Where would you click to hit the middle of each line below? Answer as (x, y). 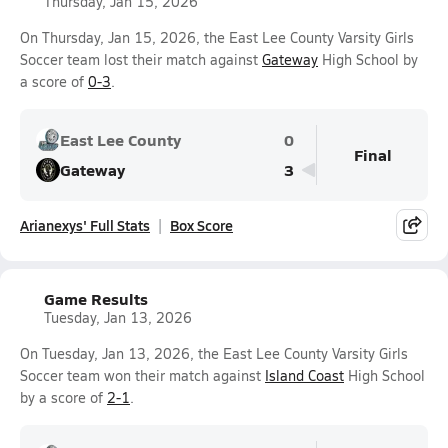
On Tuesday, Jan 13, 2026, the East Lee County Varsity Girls (214, 353)
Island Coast (304, 375)
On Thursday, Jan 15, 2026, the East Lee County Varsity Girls (217, 37)
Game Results (96, 298)
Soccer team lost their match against (141, 59)
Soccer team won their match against (142, 375)
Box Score (201, 225)
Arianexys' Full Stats (85, 225)
